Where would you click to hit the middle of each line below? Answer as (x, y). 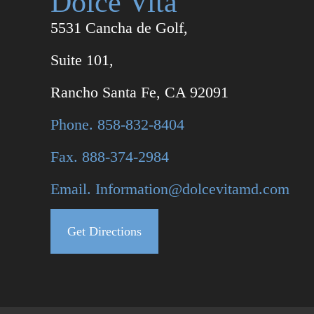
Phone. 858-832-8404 (117, 124)
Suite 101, (82, 60)
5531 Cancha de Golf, (119, 27)
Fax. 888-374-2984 (110, 156)
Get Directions (104, 231)
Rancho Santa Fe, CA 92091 (139, 92)
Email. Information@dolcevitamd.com (170, 189)
